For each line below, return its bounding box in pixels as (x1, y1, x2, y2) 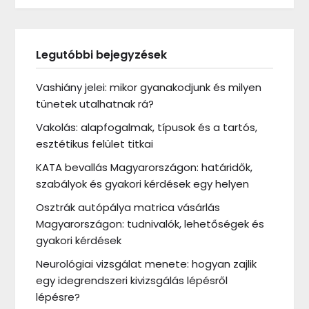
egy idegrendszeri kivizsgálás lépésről (36, 272, 228, 288)
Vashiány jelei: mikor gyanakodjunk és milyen (36, 79, 262, 94)
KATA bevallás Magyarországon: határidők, (36, 159, 253, 175)
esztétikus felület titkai (36, 136, 154, 151)
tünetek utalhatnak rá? (36, 96, 154, 111)
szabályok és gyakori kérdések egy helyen (36, 176, 250, 191)
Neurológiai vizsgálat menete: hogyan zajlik (36, 256, 257, 271)
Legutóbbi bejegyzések (36, 46, 168, 63)
